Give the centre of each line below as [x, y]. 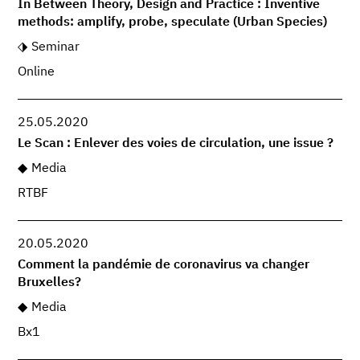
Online [37, 72]
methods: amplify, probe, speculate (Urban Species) [173, 23]
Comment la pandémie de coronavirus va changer [164, 266]
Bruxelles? [50, 283]
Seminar [55, 47]
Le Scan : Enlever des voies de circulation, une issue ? [176, 144]
